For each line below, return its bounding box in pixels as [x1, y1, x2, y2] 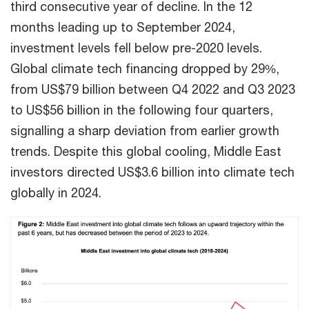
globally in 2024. [10, 185, 101, 201]
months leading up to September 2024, [10, 19, 235, 35]
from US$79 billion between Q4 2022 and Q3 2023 [10, 81, 295, 97]
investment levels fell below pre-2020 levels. [10, 40, 262, 56]
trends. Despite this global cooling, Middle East [10, 143, 281, 159]
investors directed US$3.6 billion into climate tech [10, 164, 295, 180]
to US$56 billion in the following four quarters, [10, 102, 273, 118]
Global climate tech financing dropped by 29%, [10, 61, 279, 77]
